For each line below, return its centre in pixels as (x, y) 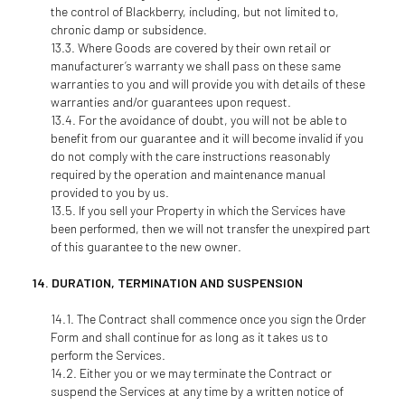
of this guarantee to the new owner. (146, 246)
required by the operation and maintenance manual (188, 174)
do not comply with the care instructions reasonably (190, 155)
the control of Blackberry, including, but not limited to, (194, 11)
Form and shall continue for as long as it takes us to (189, 336)
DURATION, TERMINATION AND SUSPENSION (177, 282)
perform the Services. (108, 354)
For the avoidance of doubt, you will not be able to (212, 119)
